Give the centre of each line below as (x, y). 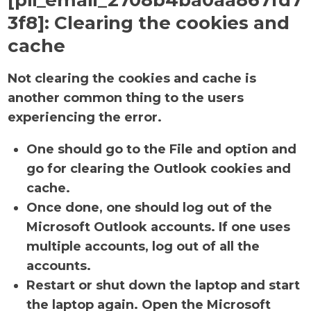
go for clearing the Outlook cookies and (159, 169)
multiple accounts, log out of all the (143, 246)
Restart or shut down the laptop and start (163, 285)
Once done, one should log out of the (150, 208)
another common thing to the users (126, 98)
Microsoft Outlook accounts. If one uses (159, 227)
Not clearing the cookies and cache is (132, 78)
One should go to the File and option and (162, 149)
